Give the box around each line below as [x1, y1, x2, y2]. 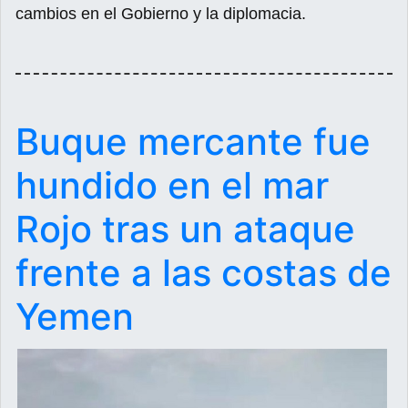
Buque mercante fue [15, 118, 371, 164]
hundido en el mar [15, 162, 329, 208]
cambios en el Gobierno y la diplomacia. [15, 4, 306, 23]
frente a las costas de [15, 250, 392, 295]
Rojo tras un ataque [15, 206, 355, 251]
